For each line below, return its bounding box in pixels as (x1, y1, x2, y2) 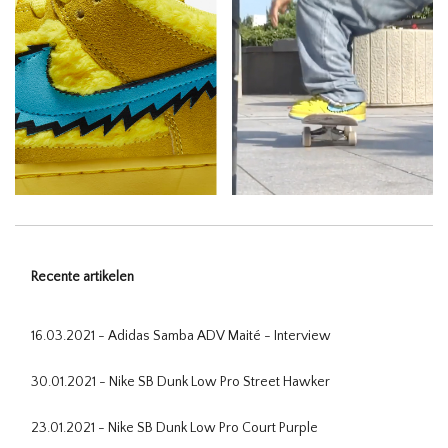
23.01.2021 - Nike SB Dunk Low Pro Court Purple (31, 419, 318, 436)
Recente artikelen (31, 268, 134, 285)
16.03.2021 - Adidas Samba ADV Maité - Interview (31, 327, 331, 344)
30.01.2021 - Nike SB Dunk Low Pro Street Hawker (31, 373, 330, 390)
